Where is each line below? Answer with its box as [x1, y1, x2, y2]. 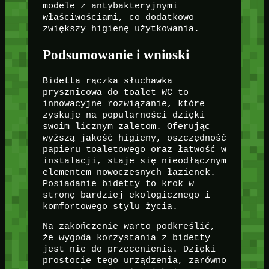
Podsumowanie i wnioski [42, 47, 189, 63]
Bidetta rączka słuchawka [42, 76, 172, 86]
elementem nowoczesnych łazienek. [42, 167, 216, 177]
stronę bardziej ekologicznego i [42, 190, 210, 200]
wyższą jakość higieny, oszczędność [42, 133, 226, 143]
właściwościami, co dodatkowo [42, 13, 194, 23]
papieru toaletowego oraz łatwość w [42, 144, 226, 154]
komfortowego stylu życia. [42, 201, 178, 211]
